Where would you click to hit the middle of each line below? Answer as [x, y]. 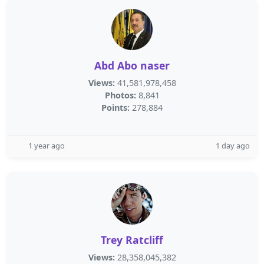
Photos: [120, 95]
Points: [115, 108]
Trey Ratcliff [132, 240]
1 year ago [47, 146]
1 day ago [233, 146]
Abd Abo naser [132, 65]
